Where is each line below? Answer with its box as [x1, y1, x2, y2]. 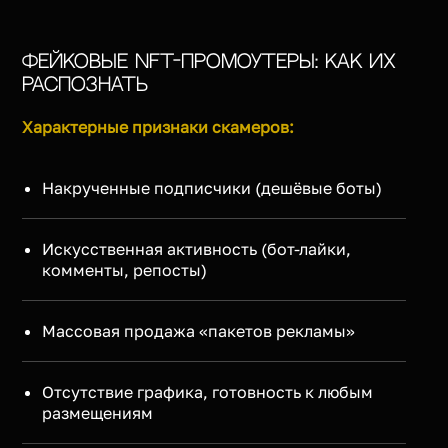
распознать [22, 75, 149, 95]
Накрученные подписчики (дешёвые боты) [42, 177, 383, 198]
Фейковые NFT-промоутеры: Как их [22, 52, 397, 72]
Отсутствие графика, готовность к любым [42, 381, 374, 402]
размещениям [42, 402, 154, 423]
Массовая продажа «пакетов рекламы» [42, 320, 356, 341]
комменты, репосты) [42, 259, 208, 280]
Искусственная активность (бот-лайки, [42, 238, 352, 259]
